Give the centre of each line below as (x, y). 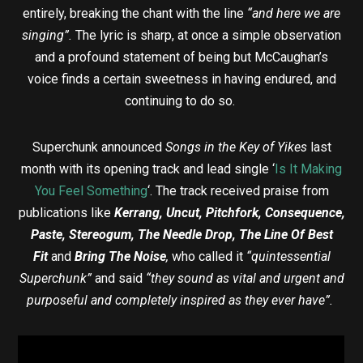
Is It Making (308, 169)
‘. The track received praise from (238, 191)
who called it (207, 257)
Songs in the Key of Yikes (236, 147)
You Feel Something (91, 191)
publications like (66, 213)
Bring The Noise (118, 257)
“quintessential (288, 257)
